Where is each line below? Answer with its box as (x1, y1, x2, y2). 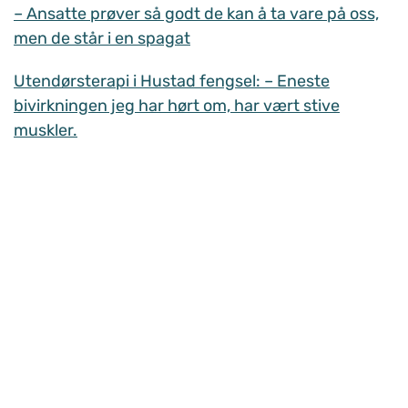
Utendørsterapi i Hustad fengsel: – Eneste (14, 71, 330, 92)
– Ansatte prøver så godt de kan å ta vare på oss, (14, 4, 379, 25)
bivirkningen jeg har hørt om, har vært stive (14, 96, 340, 117)
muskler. (14, 120, 77, 141)
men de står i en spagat (14, 28, 190, 49)
